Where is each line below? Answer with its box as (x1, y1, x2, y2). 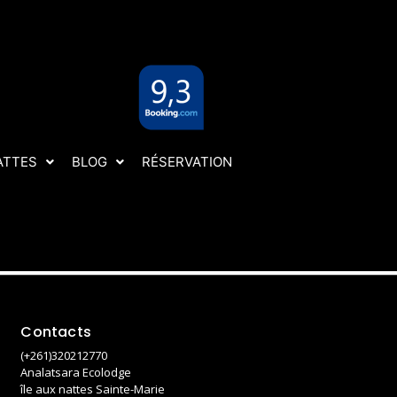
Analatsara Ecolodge (20, 364, 132, 380)
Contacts (20, 322, 92, 342)
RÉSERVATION (141, 153, 232, 170)
